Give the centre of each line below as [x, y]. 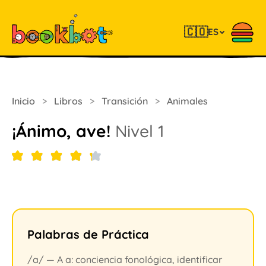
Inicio [23, 101]
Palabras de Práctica [88, 234]
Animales [187, 101]
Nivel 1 [140, 131]
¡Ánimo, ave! [64, 131]
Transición [125, 101]
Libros [68, 101]
